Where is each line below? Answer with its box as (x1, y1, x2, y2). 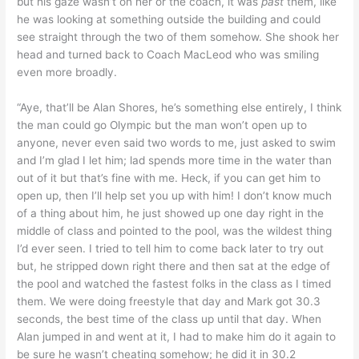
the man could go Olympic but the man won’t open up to (17, 118, 308, 131)
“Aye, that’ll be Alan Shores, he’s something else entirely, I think (17, 100, 342, 114)
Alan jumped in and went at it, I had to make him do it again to (17, 329, 337, 343)
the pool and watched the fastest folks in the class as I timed (17, 276, 332, 290)
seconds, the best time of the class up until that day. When (17, 312, 322, 325)
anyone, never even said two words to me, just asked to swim (17, 135, 337, 149)
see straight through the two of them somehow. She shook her (17, 30, 340, 43)
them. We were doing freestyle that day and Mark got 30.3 (17, 294, 321, 308)
